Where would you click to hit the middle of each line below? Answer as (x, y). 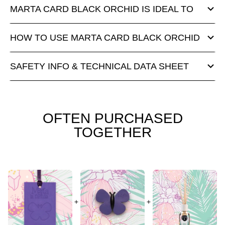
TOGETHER (113, 132)
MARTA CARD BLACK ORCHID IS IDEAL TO (102, 9)
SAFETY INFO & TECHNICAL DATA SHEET (99, 66)
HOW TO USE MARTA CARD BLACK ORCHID (105, 38)
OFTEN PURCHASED (113, 118)
